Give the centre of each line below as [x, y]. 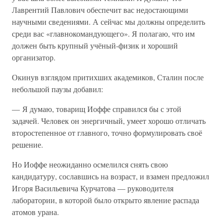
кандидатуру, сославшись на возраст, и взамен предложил [111, 176]
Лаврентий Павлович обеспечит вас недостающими [100, 10]
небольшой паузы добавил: [57, 89]
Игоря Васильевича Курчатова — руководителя [93, 188]
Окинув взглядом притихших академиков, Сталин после [108, 77]
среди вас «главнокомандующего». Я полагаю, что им [103, 33]
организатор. [34, 57]
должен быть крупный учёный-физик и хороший [95, 45]
